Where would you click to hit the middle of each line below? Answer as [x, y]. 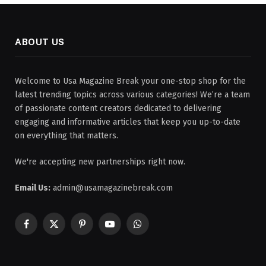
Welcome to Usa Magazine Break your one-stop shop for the [130, 81]
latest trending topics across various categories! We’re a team [132, 94]
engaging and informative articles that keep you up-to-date [128, 122]
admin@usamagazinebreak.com [112, 188]
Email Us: [33, 188]
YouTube [125, 229]
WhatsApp [156, 229]
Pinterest [99, 229]
